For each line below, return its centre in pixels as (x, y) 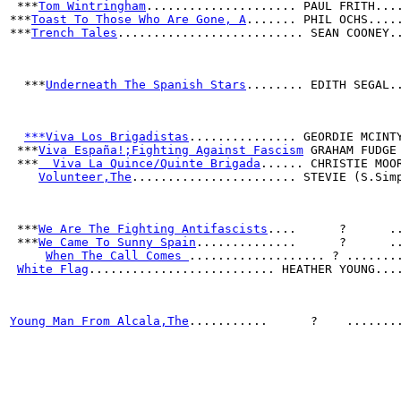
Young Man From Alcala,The (99, 321)
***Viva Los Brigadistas (107, 137)
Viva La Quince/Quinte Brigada (149, 163)
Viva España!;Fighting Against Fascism (171, 150)
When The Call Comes (117, 256)
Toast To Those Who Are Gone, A (139, 19)
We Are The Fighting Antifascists (153, 229)
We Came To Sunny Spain (117, 242)
